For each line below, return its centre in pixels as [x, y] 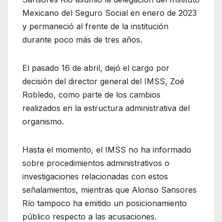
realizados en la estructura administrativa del [106, 108]
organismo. [43, 122]
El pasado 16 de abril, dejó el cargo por [96, 68]
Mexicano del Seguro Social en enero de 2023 [110, 13]
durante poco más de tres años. [82, 40]
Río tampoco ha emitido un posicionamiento [105, 203]
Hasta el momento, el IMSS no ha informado [107, 150]
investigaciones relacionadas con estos [95, 177]
